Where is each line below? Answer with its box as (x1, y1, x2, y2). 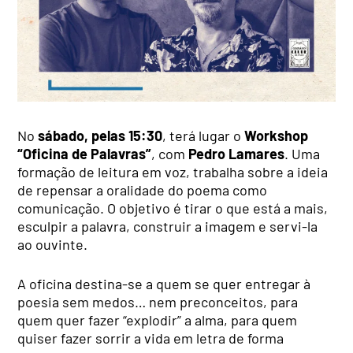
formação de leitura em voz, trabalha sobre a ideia (17, 162, 329, 180)
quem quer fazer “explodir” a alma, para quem (17, 310, 298, 329)
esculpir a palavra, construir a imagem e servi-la (17, 217, 318, 235)
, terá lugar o (162, 126, 245, 144)
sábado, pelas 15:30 (38, 126, 163, 144)
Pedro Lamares (188, 144, 285, 162)
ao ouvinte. (17, 235, 88, 253)
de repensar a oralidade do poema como (17, 180, 268, 199)
